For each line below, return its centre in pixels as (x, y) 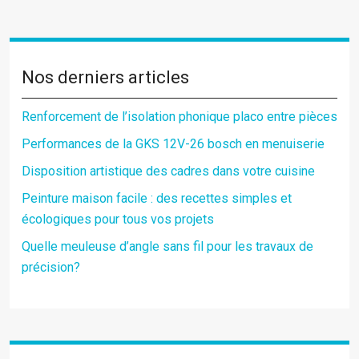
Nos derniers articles (105, 77)
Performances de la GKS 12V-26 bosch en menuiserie (173, 144)
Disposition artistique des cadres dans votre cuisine (168, 171)
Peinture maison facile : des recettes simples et (157, 198)
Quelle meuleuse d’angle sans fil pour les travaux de (167, 246)
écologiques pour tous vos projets (118, 219)
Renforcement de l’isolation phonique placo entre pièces (179, 117)
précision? (51, 267)
